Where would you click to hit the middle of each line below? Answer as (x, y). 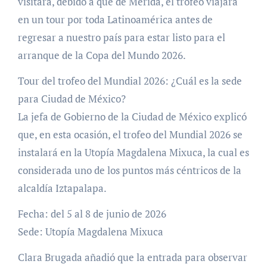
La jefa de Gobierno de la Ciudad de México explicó (132, 117)
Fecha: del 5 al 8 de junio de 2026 (92, 214)
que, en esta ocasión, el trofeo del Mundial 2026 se (130, 135)
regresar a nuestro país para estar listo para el (121, 38)
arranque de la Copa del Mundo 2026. (102, 55)
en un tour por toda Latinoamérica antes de (115, 20)
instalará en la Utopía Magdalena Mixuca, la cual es (133, 153)
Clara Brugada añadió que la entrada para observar (132, 257)
